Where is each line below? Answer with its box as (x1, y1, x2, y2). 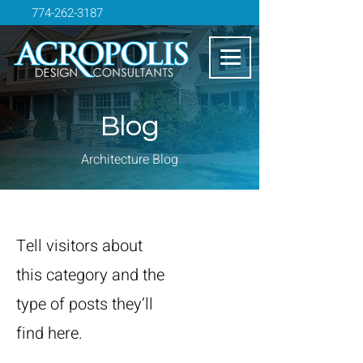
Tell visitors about (16, 234, 143, 258)
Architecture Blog (81, 150, 178, 169)
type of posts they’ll (16, 293, 153, 316)
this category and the (16, 263, 164, 287)
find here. (16, 322, 83, 345)
